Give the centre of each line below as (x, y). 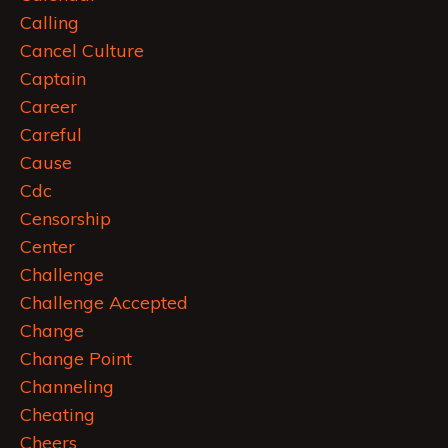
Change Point (76, 359)
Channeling (67, 387)
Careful (51, 135)
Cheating (57, 415)
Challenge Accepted (104, 303)
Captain (53, 79)
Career (48, 107)
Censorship (65, 219)
